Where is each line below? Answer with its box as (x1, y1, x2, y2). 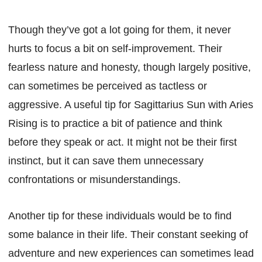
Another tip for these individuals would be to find (8, 209, 232, 222)
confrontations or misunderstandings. (8, 173, 181, 185)
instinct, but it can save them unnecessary (8, 154, 204, 167)
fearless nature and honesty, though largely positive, (8, 61, 251, 73)
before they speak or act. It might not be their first (8, 136, 237, 148)
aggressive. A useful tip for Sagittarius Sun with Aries (8, 98, 253, 111)
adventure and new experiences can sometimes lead (8, 247, 254, 259)
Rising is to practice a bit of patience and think (8, 117, 222, 129)
